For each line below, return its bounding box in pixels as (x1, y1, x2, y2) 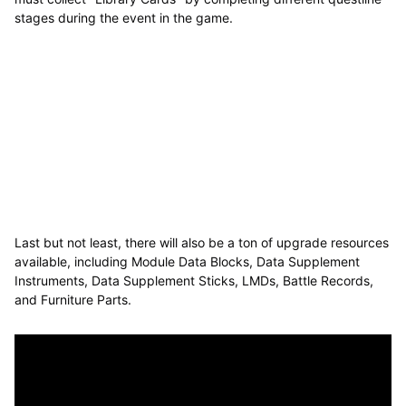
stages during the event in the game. (14, 9, 233, 25)
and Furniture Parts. (14, 291, 131, 307)
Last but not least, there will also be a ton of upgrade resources (14, 234, 389, 250)
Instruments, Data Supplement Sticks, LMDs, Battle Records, (14, 272, 373, 288)
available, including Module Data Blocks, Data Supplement (14, 253, 360, 269)
